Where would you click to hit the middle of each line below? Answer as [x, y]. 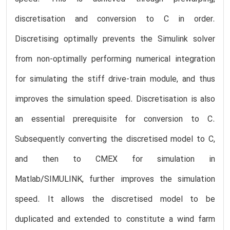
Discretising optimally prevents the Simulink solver [115, 39]
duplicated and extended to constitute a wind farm [115, 219]
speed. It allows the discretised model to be [115, 199]
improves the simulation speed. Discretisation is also [115, 99]
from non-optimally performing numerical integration [115, 59]
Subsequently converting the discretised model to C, [115, 139]
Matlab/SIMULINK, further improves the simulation [115, 179]
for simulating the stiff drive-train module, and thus [115, 79]
